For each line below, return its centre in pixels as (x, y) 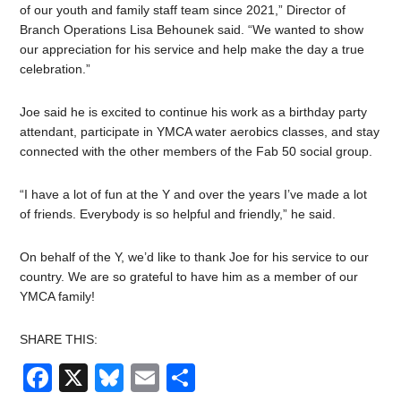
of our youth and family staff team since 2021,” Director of (183, 9)
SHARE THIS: (59, 339)
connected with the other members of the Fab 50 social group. (198, 151)
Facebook (116, 377)
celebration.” (55, 68)
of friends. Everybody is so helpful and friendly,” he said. (178, 213)
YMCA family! (58, 296)
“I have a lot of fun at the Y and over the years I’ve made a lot (194, 194)
